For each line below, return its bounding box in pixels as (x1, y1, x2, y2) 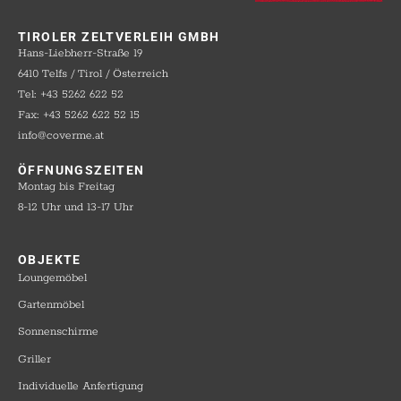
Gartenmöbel (18, 298, 84, 312)
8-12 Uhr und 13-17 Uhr (18, 200, 133, 214)
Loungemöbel (18, 271, 87, 285)
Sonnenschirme (18, 325, 98, 339)
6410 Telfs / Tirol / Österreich (18, 67, 168, 81)
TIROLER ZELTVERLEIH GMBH (18, 30, 220, 44)
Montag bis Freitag (18, 180, 115, 193)
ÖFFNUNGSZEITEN (18, 163, 145, 177)
